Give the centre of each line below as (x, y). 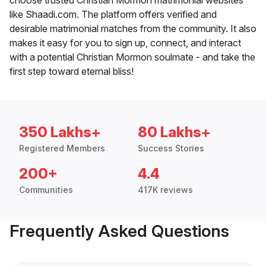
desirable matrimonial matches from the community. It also (133, 28)
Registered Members (62, 148)
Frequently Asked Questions (119, 231)
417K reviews (165, 189)
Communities (46, 189)
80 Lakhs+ (174, 132)
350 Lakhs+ (60, 132)
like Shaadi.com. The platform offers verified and (113, 14)
